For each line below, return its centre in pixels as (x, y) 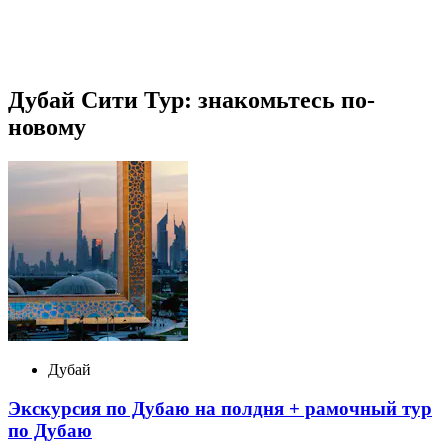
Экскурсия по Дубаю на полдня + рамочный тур (220, 408)
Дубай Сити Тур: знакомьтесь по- (191, 99)
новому (47, 126)
